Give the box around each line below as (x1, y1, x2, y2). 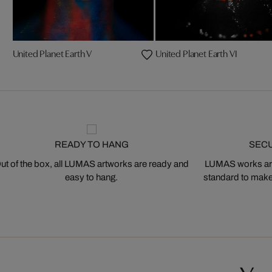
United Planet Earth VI (155, 46, 237, 59)
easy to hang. (65, 172, 118, 182)
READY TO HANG (54, 139, 129, 149)
